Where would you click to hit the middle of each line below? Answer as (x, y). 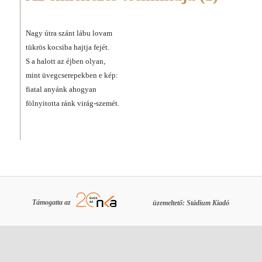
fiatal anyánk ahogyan (61, 89)
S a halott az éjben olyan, (65, 61)
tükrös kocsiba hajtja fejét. (68, 47)
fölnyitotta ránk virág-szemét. (73, 103)
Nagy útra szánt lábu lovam (69, 33)
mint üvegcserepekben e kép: (72, 75)
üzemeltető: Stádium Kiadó (191, 203)
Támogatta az (53, 203)
